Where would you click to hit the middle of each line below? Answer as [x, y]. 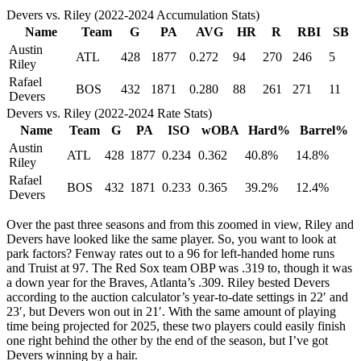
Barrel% [324, 130]
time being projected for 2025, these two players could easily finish [176, 326]
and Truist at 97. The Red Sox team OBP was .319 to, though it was [179, 268]
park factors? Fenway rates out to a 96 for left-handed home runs [170, 253]
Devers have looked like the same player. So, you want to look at [171, 239]
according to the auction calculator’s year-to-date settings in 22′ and [177, 297]
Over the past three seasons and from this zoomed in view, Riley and [180, 224]
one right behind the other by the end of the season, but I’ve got [167, 340]
